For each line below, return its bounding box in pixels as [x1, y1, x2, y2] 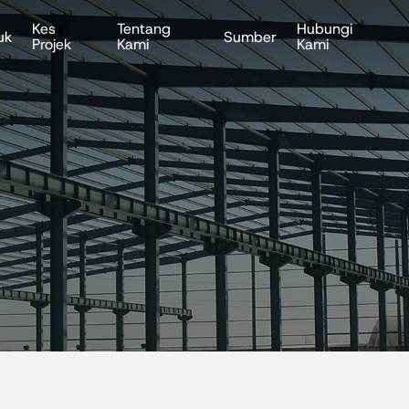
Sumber [224, 26, 278, 47]
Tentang [117, 19, 172, 38]
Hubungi [297, 19, 353, 38]
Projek [32, 35, 72, 54]
